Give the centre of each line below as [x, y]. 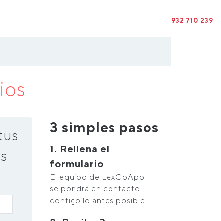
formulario [77, 164]
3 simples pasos [104, 127]
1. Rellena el [80, 149]
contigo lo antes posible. [98, 201]
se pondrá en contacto [95, 189]
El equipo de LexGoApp [97, 177]
